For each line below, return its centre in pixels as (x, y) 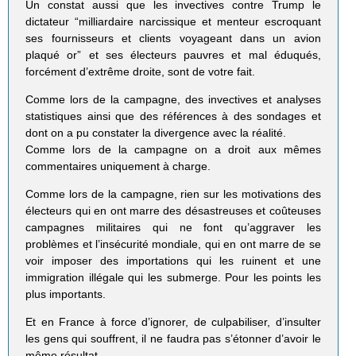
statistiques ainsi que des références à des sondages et (173, 116)
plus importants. (66, 294)
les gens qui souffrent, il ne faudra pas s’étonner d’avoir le (173, 339)
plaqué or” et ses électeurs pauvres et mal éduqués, (173, 55)
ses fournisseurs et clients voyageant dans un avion (173, 39)
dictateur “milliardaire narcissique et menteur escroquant (173, 22)
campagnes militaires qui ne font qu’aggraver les (173, 228)
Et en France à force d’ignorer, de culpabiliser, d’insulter (173, 322)
